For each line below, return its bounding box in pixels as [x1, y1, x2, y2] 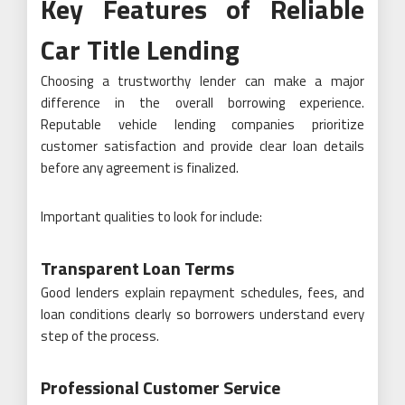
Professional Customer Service [41, 373, 280, 401]
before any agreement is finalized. [41, 157, 239, 178]
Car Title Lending [41, 29, 240, 71]
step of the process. [41, 325, 159, 346]
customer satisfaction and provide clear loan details [41, 136, 364, 156]
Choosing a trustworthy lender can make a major [41, 71, 364, 91]
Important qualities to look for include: [41, 206, 262, 227]
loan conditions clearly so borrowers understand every [41, 304, 364, 325]
